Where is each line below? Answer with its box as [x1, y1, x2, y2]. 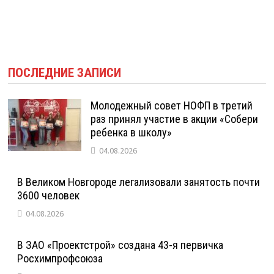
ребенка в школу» [91, 125, 172, 139]
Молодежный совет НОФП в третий [91, 98, 253, 112]
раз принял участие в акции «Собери [91, 112, 259, 125]
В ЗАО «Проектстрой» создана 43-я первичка [17, 238, 224, 251]
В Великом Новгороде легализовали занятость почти [17, 175, 261, 188]
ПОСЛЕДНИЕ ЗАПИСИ [8, 65, 122, 80]
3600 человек [17, 188, 80, 202]
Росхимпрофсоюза [17, 251, 103, 265]
